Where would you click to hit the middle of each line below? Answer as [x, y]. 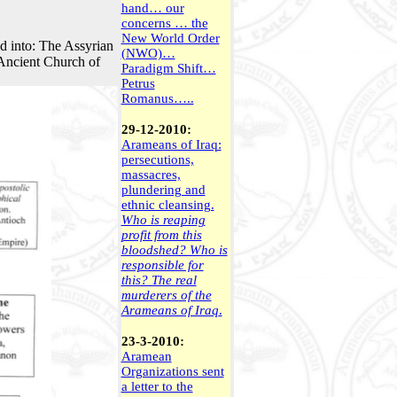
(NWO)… [148, 53]
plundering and [163, 190]
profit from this [161, 235]
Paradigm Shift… [168, 68]
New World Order [170, 38]
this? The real [159, 280]
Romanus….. [157, 98]
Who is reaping [163, 220]
